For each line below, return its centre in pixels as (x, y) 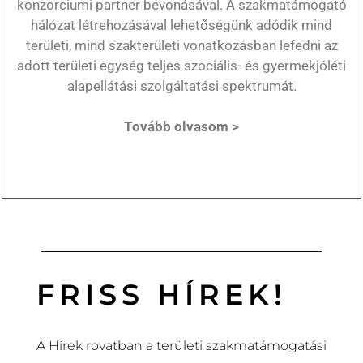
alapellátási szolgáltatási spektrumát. (181, 85)
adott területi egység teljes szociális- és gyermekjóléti (181, 65)
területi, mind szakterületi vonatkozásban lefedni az (181, 45)
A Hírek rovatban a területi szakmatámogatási (181, 345)
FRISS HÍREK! (161, 294)
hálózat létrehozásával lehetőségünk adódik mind (181, 25)
